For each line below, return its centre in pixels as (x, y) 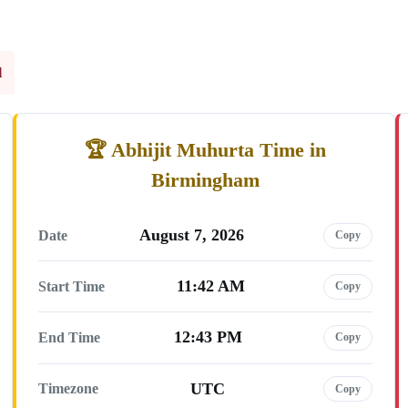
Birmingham (205, 180)
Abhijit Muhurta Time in (219, 150)
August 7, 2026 (192, 235)
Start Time (71, 286)
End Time (69, 337)
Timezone (68, 389)
